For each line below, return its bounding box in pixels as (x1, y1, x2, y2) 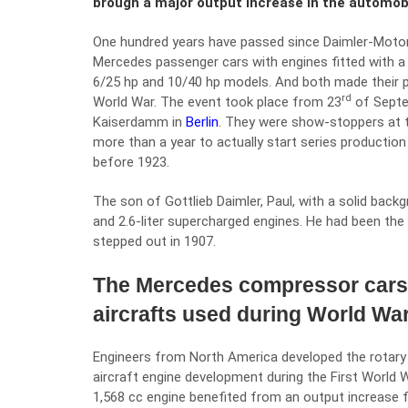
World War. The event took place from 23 (93, 94, 342, 110)
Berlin (186, 114, 219, 130)
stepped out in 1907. (93, 233, 216, 250)
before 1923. (93, 154, 169, 170)
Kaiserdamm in (93, 114, 186, 130)
